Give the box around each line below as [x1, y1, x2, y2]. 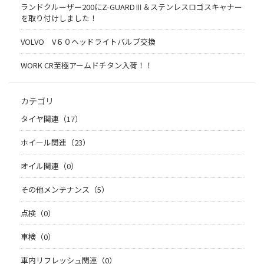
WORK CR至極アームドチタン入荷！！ [21, 60, 153, 71]
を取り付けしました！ [21, 12, 97, 24]
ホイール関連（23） [21, 137, 90, 148]
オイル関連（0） [21, 160, 78, 172]
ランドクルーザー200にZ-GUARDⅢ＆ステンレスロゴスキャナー [21, 1, 242, 13]
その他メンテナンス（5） [21, 184, 109, 196]
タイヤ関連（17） [21, 113, 82, 125]
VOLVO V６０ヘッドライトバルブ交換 [21, 36, 156, 48]
